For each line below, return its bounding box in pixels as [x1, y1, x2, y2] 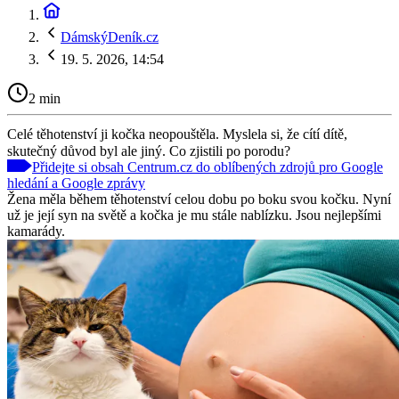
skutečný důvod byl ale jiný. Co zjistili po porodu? [7, 142, 290, 159]
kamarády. [7, 223, 65, 239]
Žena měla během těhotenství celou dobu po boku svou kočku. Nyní [7, 191, 391, 207]
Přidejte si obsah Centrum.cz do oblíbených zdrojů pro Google [32, 159, 383, 175]
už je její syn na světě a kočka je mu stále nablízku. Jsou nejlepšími [7, 207, 381, 223]
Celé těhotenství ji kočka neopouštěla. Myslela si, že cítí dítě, [7, 126, 347, 142]
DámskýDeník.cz [61, 29, 159, 45]
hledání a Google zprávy [7, 175, 145, 191]
